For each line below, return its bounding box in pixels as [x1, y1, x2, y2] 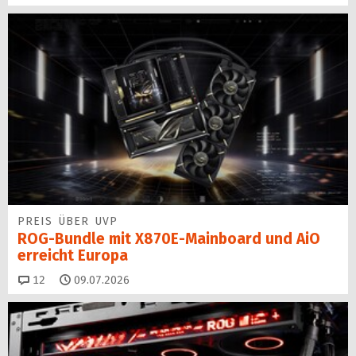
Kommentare [44, 272, 110, 286]
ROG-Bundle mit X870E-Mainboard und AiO [17, 230, 320, 249]
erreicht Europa [17, 246, 128, 265]
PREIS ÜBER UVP [17, 215, 118, 229]
